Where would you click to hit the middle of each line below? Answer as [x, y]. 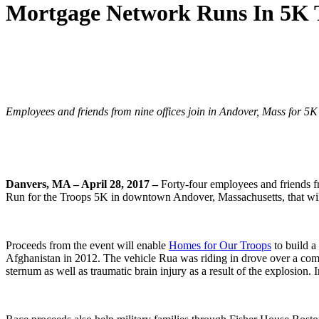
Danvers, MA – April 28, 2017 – [83, 184]
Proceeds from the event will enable [87, 246]
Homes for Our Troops [220, 246]
